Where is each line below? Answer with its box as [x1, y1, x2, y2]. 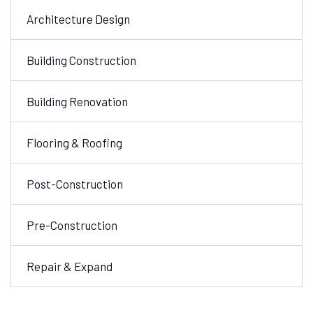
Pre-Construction [27, 218, 117, 232]
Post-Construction [27, 177, 123, 191]
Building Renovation [27, 94, 128, 108]
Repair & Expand [27, 259, 112, 273]
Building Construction [27, 53, 136, 67]
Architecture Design [27, 12, 130, 26]
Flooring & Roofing [27, 136, 122, 150]
